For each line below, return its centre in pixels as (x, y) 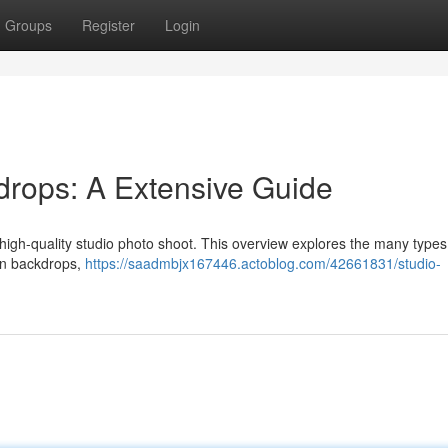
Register (108, 25)
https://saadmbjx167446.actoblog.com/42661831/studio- (263, 263)
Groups (28, 25)
